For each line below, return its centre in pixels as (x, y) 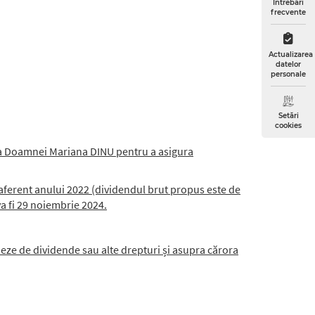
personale (288, 74)
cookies (288, 125)
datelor (288, 64)
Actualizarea (291, 54)
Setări (288, 115)
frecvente (288, 12)
